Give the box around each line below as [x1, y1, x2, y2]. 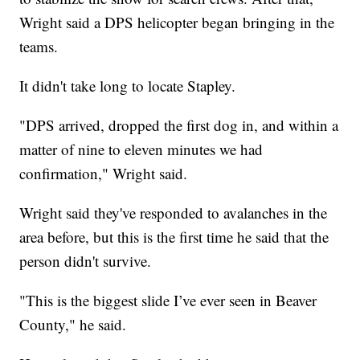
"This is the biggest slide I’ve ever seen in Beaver [19, 290, 317, 311]
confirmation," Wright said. [19, 163, 188, 184]
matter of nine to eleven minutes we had [19, 139, 264, 160]
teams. [19, 36, 59, 57]
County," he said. [19, 314, 127, 335]
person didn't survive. [19, 251, 152, 272]
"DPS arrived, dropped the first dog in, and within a [19, 115, 339, 136]
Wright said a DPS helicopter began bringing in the [19, 12, 335, 33]
